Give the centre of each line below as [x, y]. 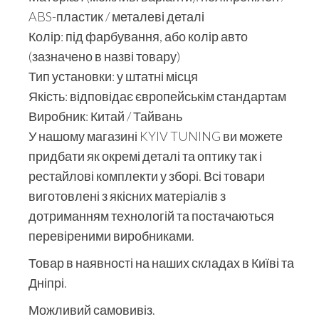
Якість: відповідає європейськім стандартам [157, 96]
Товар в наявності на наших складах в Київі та [161, 262]
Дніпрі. [48, 282]
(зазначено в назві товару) [104, 56]
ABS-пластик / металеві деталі [116, 16]
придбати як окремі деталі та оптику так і [145, 156]
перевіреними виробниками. [111, 235]
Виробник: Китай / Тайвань [105, 116]
